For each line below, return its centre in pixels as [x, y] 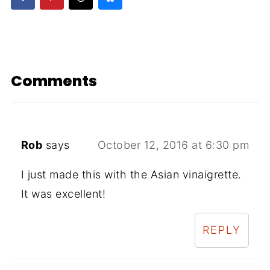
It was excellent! [63, 193]
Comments [54, 81]
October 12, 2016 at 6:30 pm [173, 145]
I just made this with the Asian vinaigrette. [131, 174]
